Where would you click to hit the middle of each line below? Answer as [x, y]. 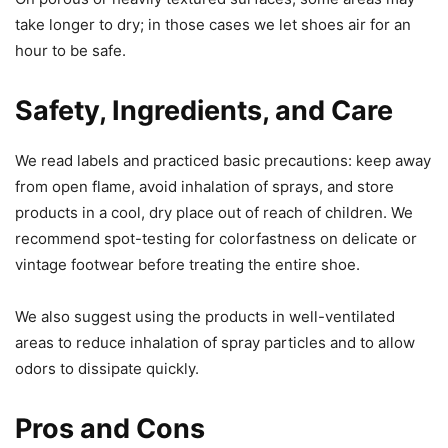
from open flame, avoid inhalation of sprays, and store [204, 187]
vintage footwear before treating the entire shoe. [187, 265]
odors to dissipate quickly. [107, 369]
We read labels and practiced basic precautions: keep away [223, 161]
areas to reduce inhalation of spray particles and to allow [215, 343]
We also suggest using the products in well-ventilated [205, 317]
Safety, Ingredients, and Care [204, 111]
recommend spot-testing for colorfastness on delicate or [216, 239]
